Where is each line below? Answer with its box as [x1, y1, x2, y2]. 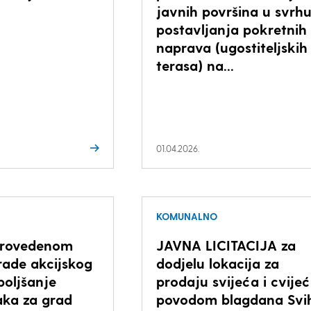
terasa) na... [155, 57, 234, 74]
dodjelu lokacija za [155, 255, 279, 271]
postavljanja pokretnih [155, 21, 307, 37]
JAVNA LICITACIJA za [155, 237, 296, 253]
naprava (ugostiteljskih [155, 39, 308, 56]
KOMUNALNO [155, 210, 217, 222]
